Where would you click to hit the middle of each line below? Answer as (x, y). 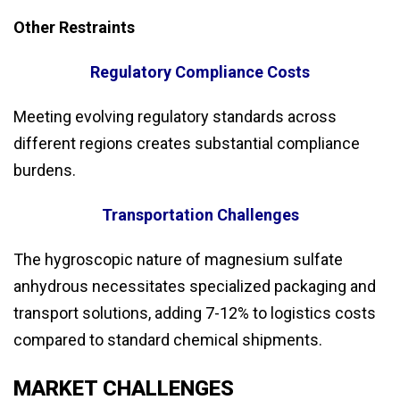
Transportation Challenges (200, 215)
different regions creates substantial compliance (187, 144)
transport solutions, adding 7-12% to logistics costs (195, 313)
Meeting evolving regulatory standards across (175, 117)
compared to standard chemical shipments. (168, 340)
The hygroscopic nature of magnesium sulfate (178, 260)
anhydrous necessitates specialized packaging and (195, 287)
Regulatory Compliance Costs (200, 72)
